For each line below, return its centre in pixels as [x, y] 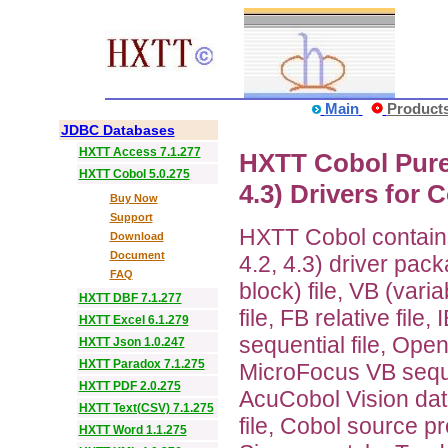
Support [131, 217]
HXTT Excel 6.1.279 [133, 320]
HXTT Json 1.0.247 [131, 342]
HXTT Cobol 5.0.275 [134, 174]
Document [137, 255]
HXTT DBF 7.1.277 [130, 298]
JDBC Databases [117, 130]
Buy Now [133, 198]
